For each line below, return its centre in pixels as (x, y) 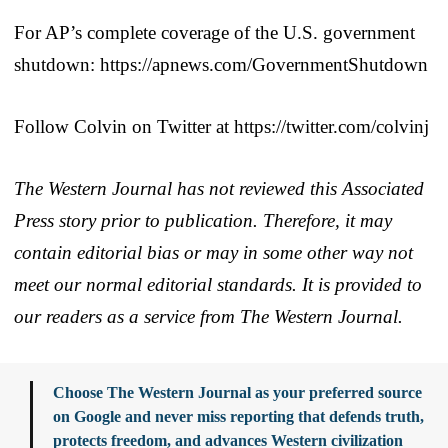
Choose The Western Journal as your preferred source (237, 392)
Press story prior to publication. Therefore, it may (203, 220)
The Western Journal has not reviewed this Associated (219, 188)
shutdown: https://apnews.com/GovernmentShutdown (221, 64)
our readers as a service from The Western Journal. (208, 316)
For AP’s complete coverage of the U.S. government (214, 32)
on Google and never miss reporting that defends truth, (238, 416)
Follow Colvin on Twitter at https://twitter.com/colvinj (221, 126)
